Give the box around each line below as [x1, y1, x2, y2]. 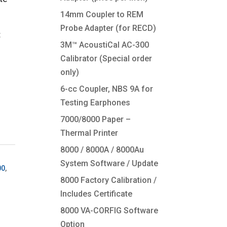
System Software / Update [60, 159, 159, 168]
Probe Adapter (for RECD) [60, 23, 157, 33]
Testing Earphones [60, 98, 131, 107]
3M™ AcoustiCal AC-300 [60, 40, 149, 50]
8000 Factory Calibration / [60, 175, 157, 185]
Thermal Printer [60, 128, 119, 138]
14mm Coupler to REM [60, 10, 144, 19]
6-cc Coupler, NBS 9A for [60, 84, 154, 94]
